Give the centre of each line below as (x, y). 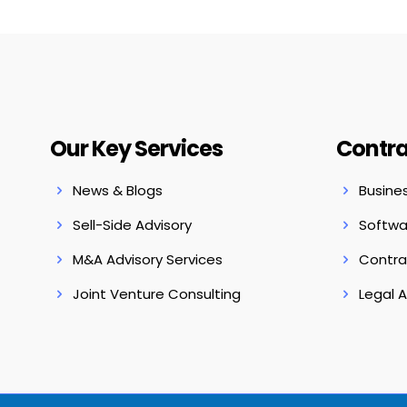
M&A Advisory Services (147, 259)
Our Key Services (136, 149)
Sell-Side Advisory (132, 225)
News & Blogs (117, 190)
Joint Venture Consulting (156, 294)
